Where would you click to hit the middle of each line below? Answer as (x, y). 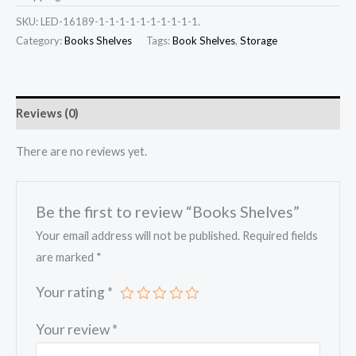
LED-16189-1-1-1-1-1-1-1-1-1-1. (120, 21)
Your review (74, 330)
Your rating (72, 292)
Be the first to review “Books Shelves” (168, 211)
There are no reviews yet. (81, 152)
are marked (66, 257)
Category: (40, 40)
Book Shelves (204, 40)
